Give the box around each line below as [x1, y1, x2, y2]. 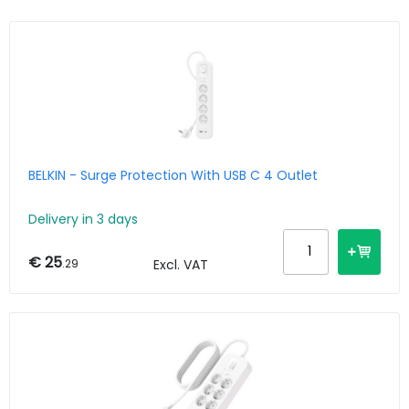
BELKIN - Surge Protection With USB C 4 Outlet [28, 166, 318, 184]
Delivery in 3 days [28, 209, 138, 228]
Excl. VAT [153, 255, 208, 274]
